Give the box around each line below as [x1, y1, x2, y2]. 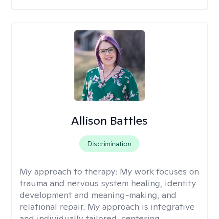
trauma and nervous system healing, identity [20, 177, 196, 189]
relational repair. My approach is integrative [20, 201, 195, 212]
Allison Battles [71, 113, 148, 128]
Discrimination [87, 139, 132, 148]
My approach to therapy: [20, 166, 120, 177]
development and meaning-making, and [20, 189, 176, 200]
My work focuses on [120, 166, 199, 177]
